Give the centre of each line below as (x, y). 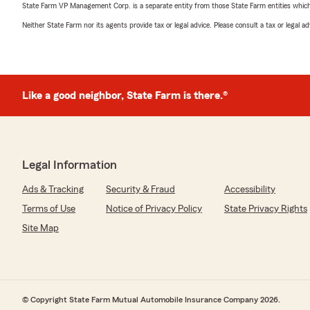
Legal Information (70, 165)
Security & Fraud (140, 190)
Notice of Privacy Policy (154, 209)
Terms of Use (49, 209)
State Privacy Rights (266, 209)
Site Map (40, 228)
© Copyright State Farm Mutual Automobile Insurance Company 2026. (151, 300)
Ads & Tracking (53, 190)
